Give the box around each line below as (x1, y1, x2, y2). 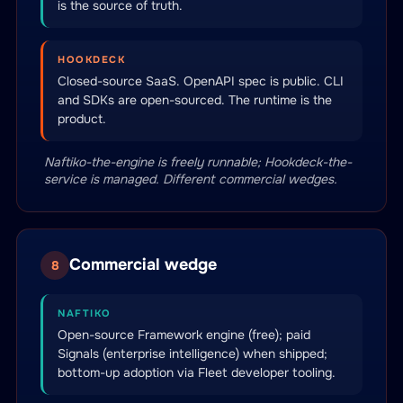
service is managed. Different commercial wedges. (44, 171, 337, 187)
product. (58, 111, 106, 127)
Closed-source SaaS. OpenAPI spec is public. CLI (58, 73, 344, 89)
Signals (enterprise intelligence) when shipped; (58, 345, 327, 362)
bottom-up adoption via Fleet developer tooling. (58, 364, 336, 381)
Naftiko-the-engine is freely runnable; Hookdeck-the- (44, 154, 352, 170)
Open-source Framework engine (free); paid (58, 327, 310, 343)
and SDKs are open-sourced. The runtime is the (58, 92, 332, 108)
